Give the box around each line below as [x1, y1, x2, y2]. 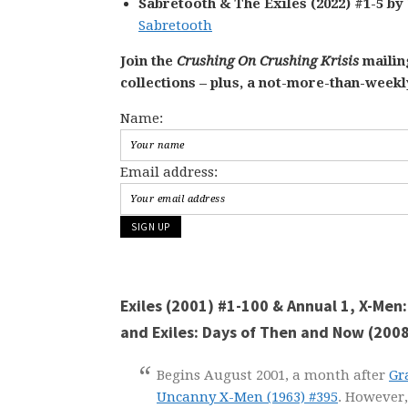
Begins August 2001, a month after [157, 367, 389, 383]
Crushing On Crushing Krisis [177, 53, 359, 69]
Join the [120, 53, 177, 69]
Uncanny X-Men [157, 389, 263, 405]
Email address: [120, 164, 218, 180]
